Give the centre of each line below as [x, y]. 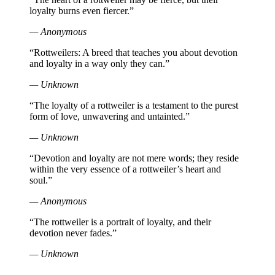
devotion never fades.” [73, 233]
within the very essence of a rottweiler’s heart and [125, 169]
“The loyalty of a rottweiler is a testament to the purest [134, 106]
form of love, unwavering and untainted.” [110, 117]
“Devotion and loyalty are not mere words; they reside [134, 158]
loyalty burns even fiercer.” [82, 11]
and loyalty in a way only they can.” [99, 64]
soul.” [41, 180]
